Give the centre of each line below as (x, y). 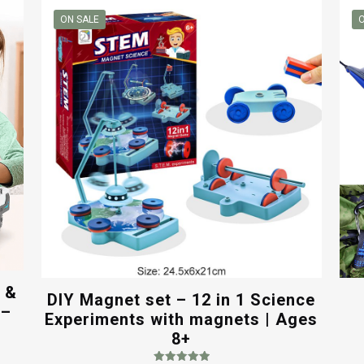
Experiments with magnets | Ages (182, 319)
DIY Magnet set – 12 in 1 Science (182, 299)
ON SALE (79, 19)
